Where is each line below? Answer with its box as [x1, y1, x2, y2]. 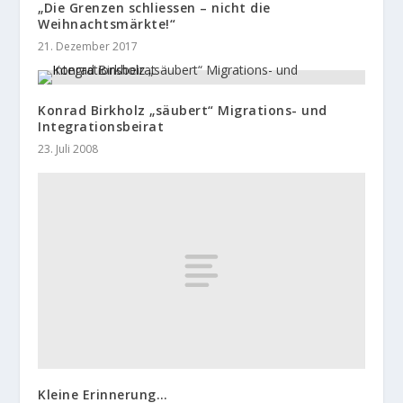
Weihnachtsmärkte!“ [38, 15, 176, 33]
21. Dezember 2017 [38, 39, 139, 55]
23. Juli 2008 [38, 141, 99, 157]
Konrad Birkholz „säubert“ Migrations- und [38, 102, 327, 120]
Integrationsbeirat [38, 118, 165, 136]
